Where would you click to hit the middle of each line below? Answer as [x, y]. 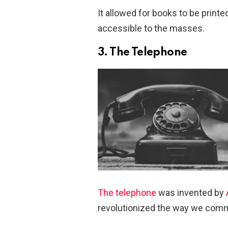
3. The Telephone [142, 52]
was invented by [191, 192]
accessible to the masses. [151, 28]
